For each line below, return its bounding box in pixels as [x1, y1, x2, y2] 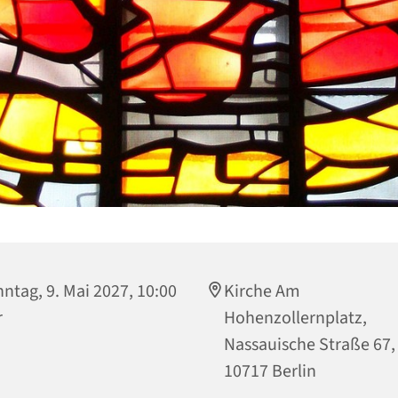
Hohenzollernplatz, [224, 305, 367, 330]
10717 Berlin [224, 358, 316, 384]
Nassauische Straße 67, [224, 331, 395, 357]
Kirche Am [224, 278, 300, 304]
